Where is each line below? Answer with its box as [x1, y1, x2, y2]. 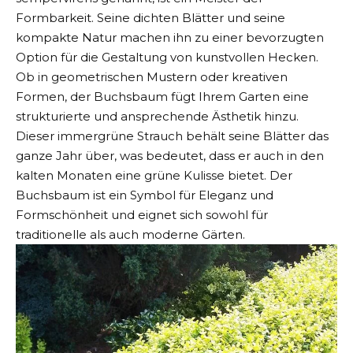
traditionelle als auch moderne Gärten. [16, 227, 245, 243]
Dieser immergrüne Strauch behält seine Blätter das [16, 128, 329, 144]
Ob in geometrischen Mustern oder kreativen [16, 69, 288, 85]
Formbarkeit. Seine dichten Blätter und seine [16, 10, 285, 26]
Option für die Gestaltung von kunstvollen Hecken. [16, 50, 318, 65]
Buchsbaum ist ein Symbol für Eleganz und [16, 188, 273, 203]
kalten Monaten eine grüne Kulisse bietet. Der [16, 168, 292, 184]
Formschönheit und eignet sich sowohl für [16, 207, 268, 223]
